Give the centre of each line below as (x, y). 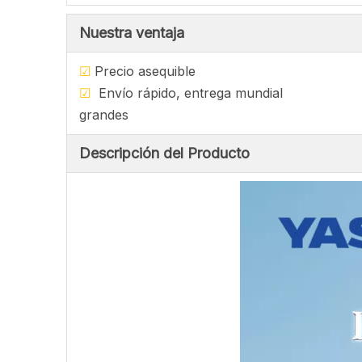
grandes (104, 115)
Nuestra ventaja (132, 33)
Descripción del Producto (164, 153)
